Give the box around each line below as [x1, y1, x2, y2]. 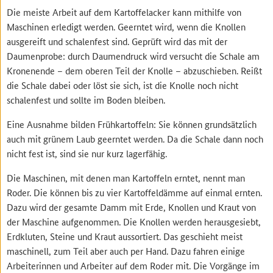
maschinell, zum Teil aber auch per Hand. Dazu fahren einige [7, 244, 246, 258]
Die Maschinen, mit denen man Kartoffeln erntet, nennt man [7, 171, 246, 185]
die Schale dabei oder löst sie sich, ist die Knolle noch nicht [7, 79, 239, 92]
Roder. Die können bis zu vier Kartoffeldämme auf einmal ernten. [7, 186, 263, 199]
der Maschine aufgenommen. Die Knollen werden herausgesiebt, [7, 215, 261, 229]
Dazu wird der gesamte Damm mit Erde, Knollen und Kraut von [7, 200, 257, 214]
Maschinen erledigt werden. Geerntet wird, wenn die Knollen [7, 20, 246, 34]
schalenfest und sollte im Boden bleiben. [7, 93, 166, 107]
